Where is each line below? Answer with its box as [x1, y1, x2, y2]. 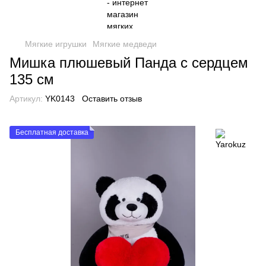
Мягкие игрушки [25, 39, 87, 49]
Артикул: [9, 94, 43, 103]
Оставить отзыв [82, 94, 142, 103]
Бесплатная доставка [15, 128, 88, 137]
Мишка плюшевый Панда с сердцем [9, 55, 248, 71]
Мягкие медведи [93, 39, 157, 49]
